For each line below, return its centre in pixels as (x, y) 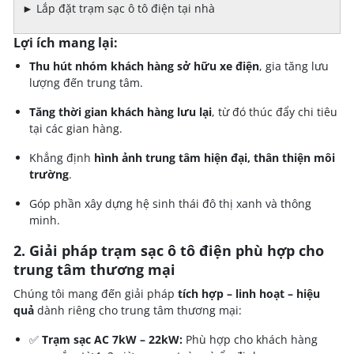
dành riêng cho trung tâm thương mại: (138, 310)
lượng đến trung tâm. (86, 82)
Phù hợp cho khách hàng (250, 339)
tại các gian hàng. (76, 128)
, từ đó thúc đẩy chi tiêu (275, 111)
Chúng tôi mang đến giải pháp (96, 293)
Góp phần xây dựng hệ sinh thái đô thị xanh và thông (170, 203)
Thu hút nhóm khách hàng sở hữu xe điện (144, 66)
